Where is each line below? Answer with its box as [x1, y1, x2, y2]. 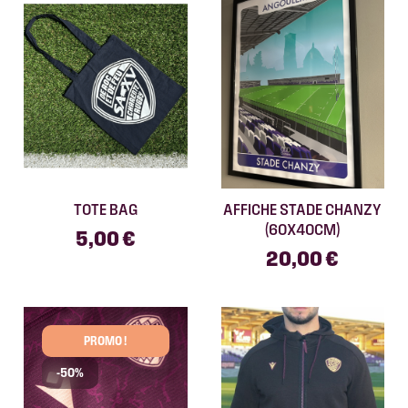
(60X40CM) [265, 219, 341, 238]
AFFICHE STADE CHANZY [223, 199, 382, 218]
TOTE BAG [73, 199, 138, 218]
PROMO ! [84, 333, 127, 347]
